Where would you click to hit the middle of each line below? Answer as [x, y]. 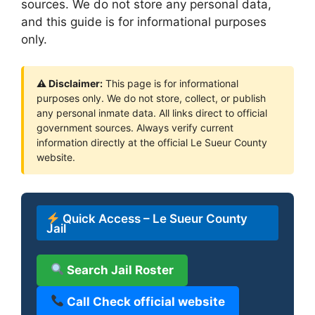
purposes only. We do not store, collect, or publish [151, 98]
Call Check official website [145, 301]
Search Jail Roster [119, 270]
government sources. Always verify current [135, 128]
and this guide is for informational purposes [144, 21]
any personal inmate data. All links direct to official [152, 113]
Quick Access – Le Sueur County [154, 218]
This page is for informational [171, 83]
